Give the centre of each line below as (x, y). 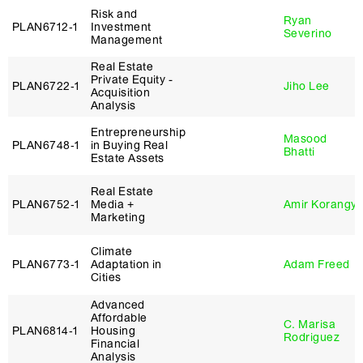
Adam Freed (317, 265)
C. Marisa (310, 325)
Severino (308, 34)
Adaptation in (126, 265)
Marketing (118, 218)
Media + (113, 205)
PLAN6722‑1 (46, 86)
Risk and (114, 14)
